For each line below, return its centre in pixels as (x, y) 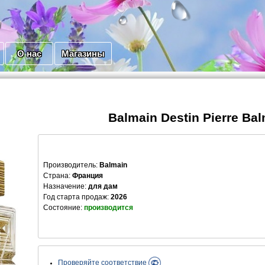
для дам (103, 187)
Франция (88, 176)
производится (109, 208)
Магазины (83, 54)
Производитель (70, 165)
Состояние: (64, 208)
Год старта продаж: (77, 197)
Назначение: (65, 187)
